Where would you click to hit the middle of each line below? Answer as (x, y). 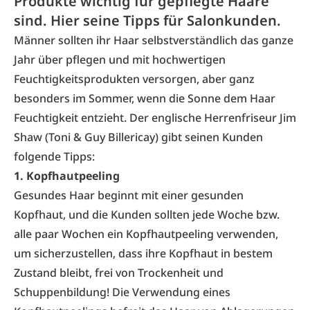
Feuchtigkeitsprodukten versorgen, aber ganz (134, 79)
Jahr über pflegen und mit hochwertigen (120, 60)
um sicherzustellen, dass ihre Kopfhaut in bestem (143, 253)
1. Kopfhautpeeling (67, 176)
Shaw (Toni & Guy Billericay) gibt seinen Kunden (138, 137)
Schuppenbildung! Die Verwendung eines (122, 292)
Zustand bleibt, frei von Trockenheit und (119, 273)
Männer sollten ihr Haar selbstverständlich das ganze (154, 40)
